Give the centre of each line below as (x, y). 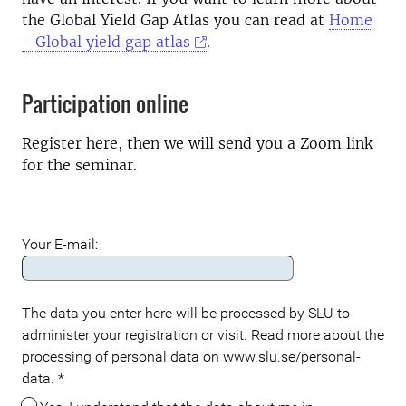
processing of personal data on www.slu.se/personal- (191, 357)
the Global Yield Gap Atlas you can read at (175, 20)
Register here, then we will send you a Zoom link (197, 144)
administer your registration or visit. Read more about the (203, 335)
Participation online (105, 104)
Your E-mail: (60, 245)
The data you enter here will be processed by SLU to (186, 314)
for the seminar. (79, 165)
